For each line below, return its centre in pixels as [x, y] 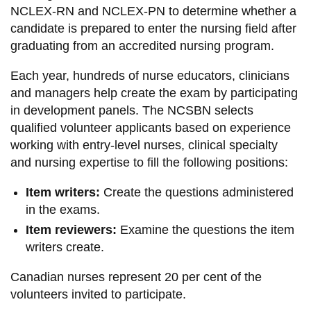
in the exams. [63, 209]
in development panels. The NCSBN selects [132, 110]
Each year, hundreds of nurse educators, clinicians [150, 75]
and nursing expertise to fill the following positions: [149, 162]
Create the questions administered [197, 192]
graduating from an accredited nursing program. [142, 45]
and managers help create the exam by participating [154, 93]
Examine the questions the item [206, 230]
